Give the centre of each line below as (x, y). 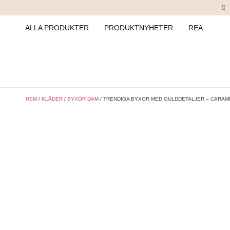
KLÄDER (52, 99)
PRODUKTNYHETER (139, 28)
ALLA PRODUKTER (57, 28)
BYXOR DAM (83, 99)
